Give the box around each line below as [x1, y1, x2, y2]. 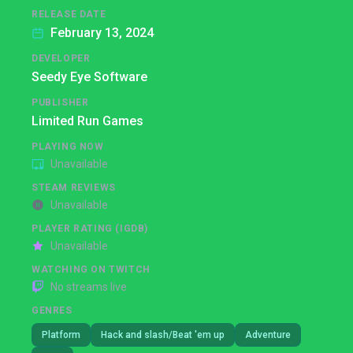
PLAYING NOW [32, 141, 104, 152]
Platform [42, 329, 80, 340]
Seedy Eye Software [32, 69, 147, 84]
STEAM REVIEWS [32, 182, 116, 193]
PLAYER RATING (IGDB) [32, 223, 148, 234]
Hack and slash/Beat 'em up [101, 329, 225, 340]
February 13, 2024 [50, 25, 154, 40]
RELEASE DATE [32, 9, 106, 20]
